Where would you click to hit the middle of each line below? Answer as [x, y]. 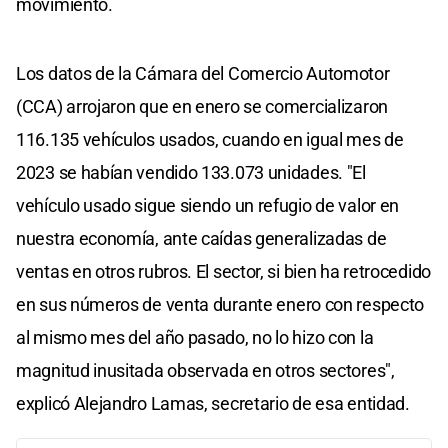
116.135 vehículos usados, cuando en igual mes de [210, 139]
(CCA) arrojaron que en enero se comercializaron [202, 106]
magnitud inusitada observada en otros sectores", [205, 370]
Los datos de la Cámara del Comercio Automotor [203, 73]
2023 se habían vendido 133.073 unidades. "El [191, 172]
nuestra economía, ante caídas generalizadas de [201, 238]
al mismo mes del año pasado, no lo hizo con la [195, 337]
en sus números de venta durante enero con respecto [220, 304]
